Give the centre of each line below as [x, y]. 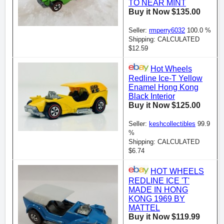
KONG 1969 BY [157, 198]
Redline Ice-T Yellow [165, 78]
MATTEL [144, 207]
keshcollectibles [172, 123]
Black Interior [152, 96]
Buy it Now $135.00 [164, 11]
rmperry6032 [167, 30]
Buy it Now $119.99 [164, 216]
